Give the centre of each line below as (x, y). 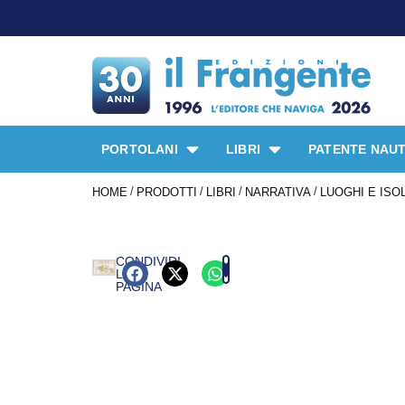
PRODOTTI (167, 193)
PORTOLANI (140, 149)
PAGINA (138, 287)
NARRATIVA (278, 193)
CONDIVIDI (148, 262)
